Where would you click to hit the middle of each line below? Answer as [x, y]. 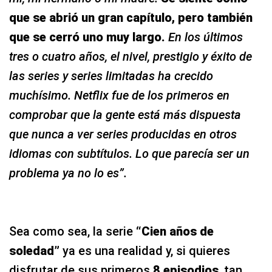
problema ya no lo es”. [68, 173]
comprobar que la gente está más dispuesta [125, 114]
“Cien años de [175, 231]
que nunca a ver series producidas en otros [123, 134]
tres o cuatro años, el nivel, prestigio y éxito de [131, 56]
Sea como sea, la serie [73, 231]
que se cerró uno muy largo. [87, 37]
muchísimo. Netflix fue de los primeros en [119, 95]
